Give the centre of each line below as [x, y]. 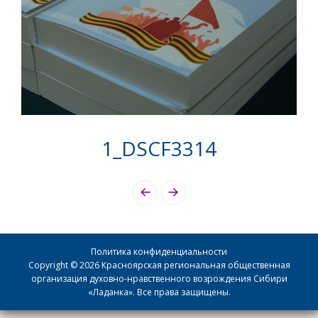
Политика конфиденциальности [159, 252]
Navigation [71, 212]
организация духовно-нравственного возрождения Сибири [159, 279]
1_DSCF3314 [159, 148]
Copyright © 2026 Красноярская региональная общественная [159, 265]
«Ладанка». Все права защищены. [159, 292]
